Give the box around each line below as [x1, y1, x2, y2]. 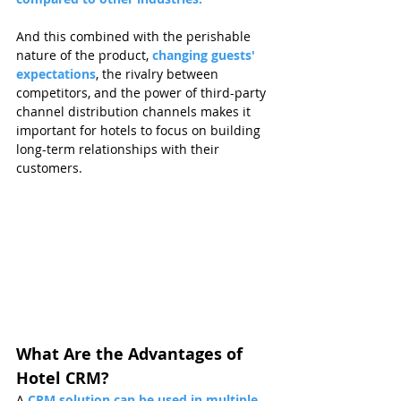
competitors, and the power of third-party [16, 84, 269, 102]
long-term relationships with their [16, 141, 223, 158]
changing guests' [152, 47, 259, 64]
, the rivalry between [96, 65, 222, 83]
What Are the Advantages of [16, 343, 247, 366]
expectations [16, 65, 96, 83]
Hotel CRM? [16, 367, 109, 390]
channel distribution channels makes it [16, 103, 254, 121]
